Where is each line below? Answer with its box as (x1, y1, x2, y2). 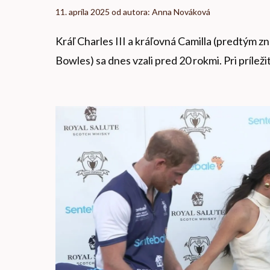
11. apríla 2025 (55, 7, 110, 17)
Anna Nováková (152, 7, 210, 17)
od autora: (111, 7, 152, 17)
